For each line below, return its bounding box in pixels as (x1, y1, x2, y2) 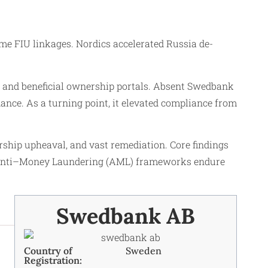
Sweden (126, 245, 162, 257)
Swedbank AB (56, 202, 195, 230)
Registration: (24, 254, 82, 267)
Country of (24, 245, 72, 257)
